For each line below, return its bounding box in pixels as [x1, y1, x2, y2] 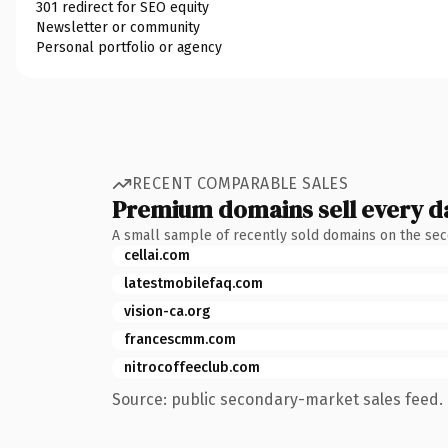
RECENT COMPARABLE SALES [132, 174, 349, 193]
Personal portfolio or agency [36, 38, 222, 56]
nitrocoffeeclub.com [124, 358, 260, 376]
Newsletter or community [36, 18, 200, 36]
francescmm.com [124, 330, 236, 348]
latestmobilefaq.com [124, 274, 263, 292]
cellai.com [124, 246, 190, 264]
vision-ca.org [124, 302, 210, 320]
